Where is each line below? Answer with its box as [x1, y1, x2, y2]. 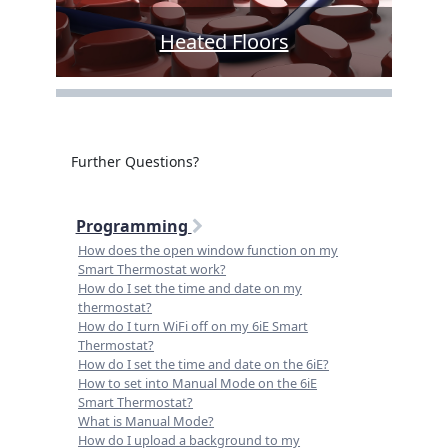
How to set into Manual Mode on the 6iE [78, 373, 318, 392]
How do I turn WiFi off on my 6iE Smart [78, 316, 309, 335]
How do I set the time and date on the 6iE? [78, 354, 330, 373]
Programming [75, 215, 192, 238]
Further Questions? [70, 152, 199, 172]
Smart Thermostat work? [78, 259, 227, 278]
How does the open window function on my [78, 240, 339, 259]
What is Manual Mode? [78, 411, 215, 430]
